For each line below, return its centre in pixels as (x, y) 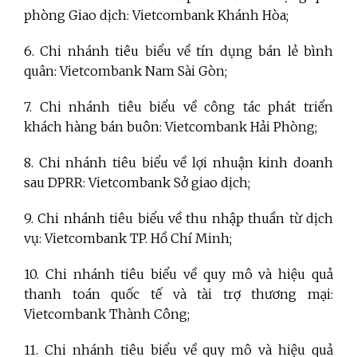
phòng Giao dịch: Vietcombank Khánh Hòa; (156, 15)
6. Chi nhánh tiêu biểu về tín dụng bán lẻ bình (178, 51)
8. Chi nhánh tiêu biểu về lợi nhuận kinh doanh (178, 162)
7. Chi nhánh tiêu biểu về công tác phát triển (178, 106)
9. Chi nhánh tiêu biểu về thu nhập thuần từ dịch (178, 218)
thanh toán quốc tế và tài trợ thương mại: (178, 294)
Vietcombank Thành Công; (107, 314)
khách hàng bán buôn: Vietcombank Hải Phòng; (171, 126)
